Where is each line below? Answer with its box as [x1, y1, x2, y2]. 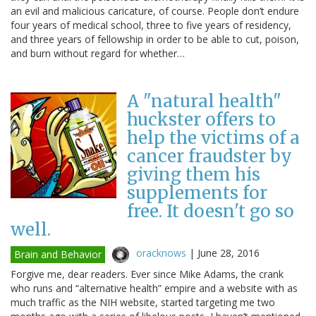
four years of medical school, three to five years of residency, [11, 18, 291, 32]
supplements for [127, 181, 267, 204]
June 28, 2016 [197, 245, 260, 260]
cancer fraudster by [127, 145, 292, 167]
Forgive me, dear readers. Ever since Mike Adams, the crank [11, 267, 284, 281]
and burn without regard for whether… [11, 46, 185, 60]
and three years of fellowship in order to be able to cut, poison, [11, 32, 299, 46]
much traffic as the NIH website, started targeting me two [11, 295, 275, 309]
